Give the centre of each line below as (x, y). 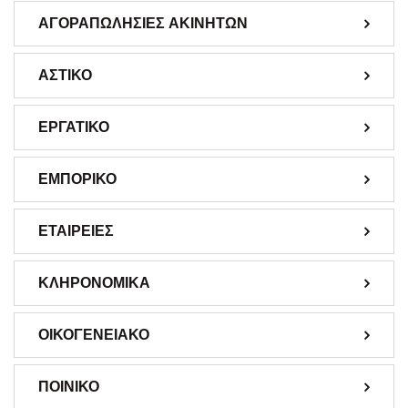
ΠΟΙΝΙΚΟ (69, 386)
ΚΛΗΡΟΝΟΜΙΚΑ (94, 282)
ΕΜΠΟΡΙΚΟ (77, 178)
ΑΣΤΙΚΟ (65, 75)
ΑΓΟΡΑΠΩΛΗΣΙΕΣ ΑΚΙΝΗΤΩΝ (143, 23)
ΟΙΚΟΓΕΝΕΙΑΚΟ (94, 334)
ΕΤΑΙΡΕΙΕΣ (76, 230)
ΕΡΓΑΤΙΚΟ (74, 127)
